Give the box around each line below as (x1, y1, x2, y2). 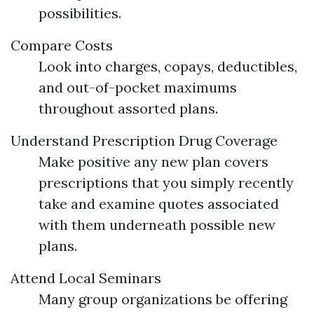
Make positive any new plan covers (39, 153, 268, 170)
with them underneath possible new (39, 216, 275, 233)
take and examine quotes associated (39, 195, 279, 212)
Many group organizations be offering (39, 290, 287, 308)
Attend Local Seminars (11, 269, 161, 287)
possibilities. (39, 4, 121, 22)
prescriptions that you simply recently (39, 174, 294, 191)
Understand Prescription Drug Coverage (11, 132, 278, 149)
